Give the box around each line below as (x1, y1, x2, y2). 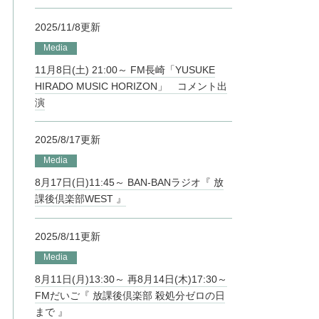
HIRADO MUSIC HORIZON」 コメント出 (35, 80, 227, 92)
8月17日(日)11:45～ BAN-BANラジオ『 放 (35, 177, 224, 189)
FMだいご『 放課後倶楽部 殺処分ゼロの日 (35, 289, 225, 301)
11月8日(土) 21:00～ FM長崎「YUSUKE (35, 63, 215, 75)
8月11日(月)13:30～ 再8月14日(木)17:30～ (35, 273, 227, 285)
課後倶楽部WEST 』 (35, 193, 126, 205)
